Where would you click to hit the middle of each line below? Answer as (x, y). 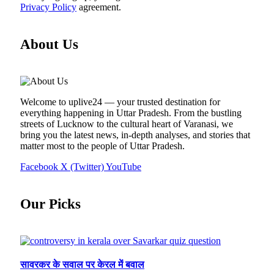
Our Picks (50, 204)
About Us (49, 44)
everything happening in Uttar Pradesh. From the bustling (131, 113)
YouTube (124, 167)
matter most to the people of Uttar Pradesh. (102, 146)
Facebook (39, 167)
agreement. (99, 7)
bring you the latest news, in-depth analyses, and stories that (135, 135)
